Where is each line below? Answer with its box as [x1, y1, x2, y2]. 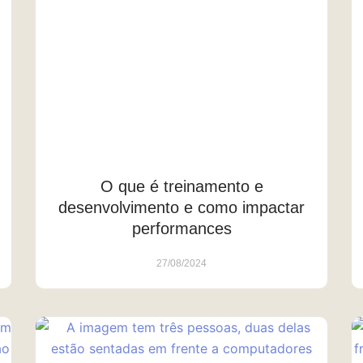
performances [131, 219, 232, 237]
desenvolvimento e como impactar [58, 198, 305, 216]
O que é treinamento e [100, 177, 263, 195]
